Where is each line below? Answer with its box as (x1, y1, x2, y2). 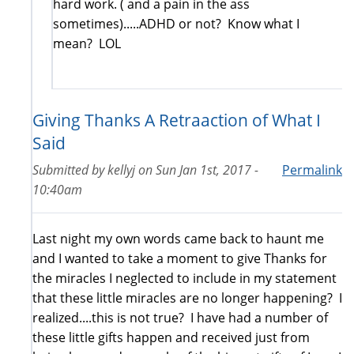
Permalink (282, 160, 342, 179)
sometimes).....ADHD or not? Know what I (53, 14, 299, 32)
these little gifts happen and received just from (32, 328, 310, 346)
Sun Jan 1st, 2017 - (156, 160, 258, 179)
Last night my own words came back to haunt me (32, 229, 324, 247)
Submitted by (32, 160, 107, 179)
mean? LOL (53, 34, 121, 52)
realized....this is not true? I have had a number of (32, 308, 328, 326)
